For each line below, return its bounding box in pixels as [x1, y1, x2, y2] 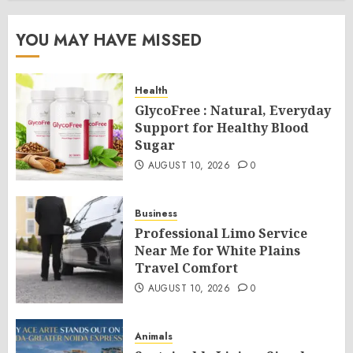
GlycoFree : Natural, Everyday [135, 102, 331, 119]
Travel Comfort [135, 259, 238, 277]
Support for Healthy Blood [135, 119, 309, 136]
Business [135, 206, 177, 221]
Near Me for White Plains [135, 242, 300, 259]
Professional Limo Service [135, 225, 307, 242]
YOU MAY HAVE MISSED [16, 29, 202, 52]
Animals [135, 329, 173, 344]
